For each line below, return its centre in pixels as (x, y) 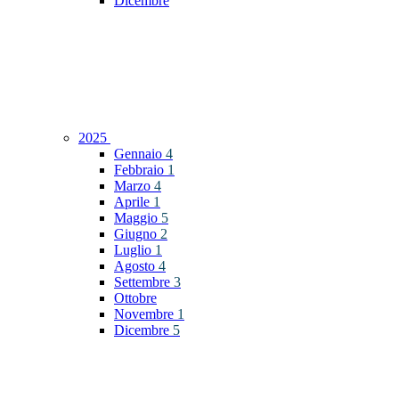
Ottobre (135, 298)
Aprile (134, 202)
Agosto (136, 266)
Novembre (146, 314)
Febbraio (141, 170)
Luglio (134, 250)
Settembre (144, 282)
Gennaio (140, 154)
